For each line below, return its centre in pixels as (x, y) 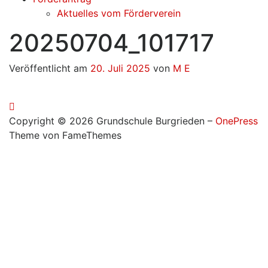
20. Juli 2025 (120, 68)
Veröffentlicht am (50, 68)
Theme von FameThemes (65, 135)
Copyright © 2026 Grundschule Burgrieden (108, 121)
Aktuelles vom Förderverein (119, 13)
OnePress (237, 121)
